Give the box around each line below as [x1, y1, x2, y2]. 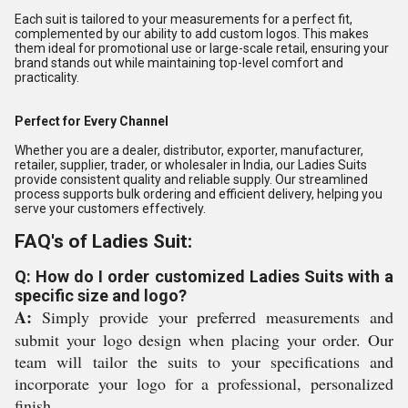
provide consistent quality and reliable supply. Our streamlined [15, 172, 368, 187]
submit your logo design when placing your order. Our [15, 329, 393, 351]
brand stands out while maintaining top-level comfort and [15, 56, 343, 70]
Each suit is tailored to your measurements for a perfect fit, [15, 12, 352, 26]
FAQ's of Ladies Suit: [15, 230, 192, 252]
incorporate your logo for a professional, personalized [15, 372, 393, 394]
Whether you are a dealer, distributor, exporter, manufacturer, [15, 143, 363, 158]
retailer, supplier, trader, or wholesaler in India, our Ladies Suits [15, 158, 367, 172]
